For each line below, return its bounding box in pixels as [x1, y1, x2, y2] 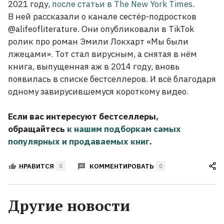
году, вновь [133, 61, 179, 72]
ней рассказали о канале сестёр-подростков [15, 11, 196, 22]
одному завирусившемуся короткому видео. [8, 86, 190, 97]
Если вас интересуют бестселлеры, [8, 111, 158, 122]
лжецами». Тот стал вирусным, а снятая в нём [8, 48, 197, 60]
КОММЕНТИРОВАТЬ [89, 161, 154, 170]
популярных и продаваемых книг [8, 136, 149, 147]
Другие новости [8, 195, 130, 216]
